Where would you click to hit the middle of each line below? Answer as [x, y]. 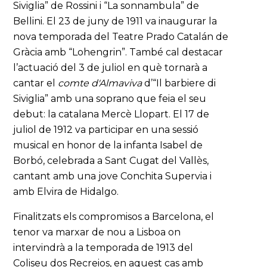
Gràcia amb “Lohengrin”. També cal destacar [118, 52]
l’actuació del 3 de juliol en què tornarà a [111, 68]
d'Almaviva [117, 83]
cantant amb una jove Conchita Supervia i [113, 176]
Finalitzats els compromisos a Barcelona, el [114, 217]
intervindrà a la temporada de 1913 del [103, 248]
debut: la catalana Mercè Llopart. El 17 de [111, 114]
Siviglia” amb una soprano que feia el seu [110, 99]
